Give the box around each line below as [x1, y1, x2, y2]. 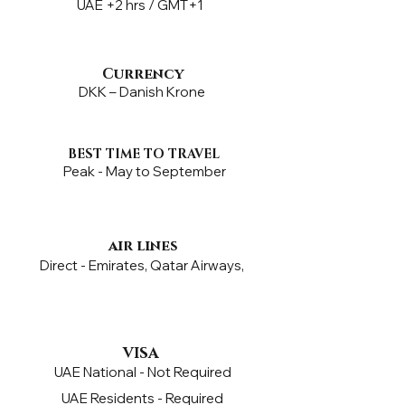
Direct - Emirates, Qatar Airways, [40, 257, 247, 274]
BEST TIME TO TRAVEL [67, 146, 220, 163]
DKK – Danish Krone [79, 83, 208, 100]
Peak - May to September [63, 163, 226, 180]
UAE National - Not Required [53, 363, 231, 381]
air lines [108, 236, 182, 256]
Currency [101, 64, 184, 84]
